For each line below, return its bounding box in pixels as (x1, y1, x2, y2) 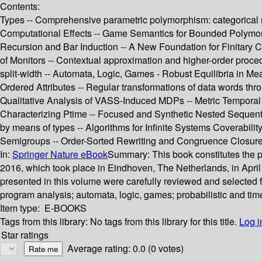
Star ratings (1, 228, 49, 242)
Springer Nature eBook (12, 147, 108, 161)
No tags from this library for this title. (90, 215, 237, 229)
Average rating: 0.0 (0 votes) (67, 242, 184, 256)
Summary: (108, 147, 152, 161)
